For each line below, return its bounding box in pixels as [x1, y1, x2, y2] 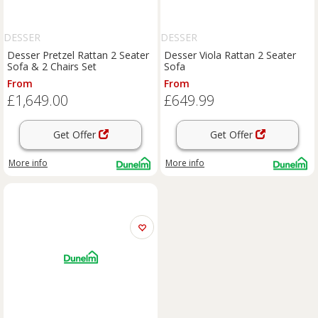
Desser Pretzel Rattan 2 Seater [7, 48, 149, 62]
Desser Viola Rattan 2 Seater [164, 48, 296, 62]
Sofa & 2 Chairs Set [7, 60, 97, 73]
